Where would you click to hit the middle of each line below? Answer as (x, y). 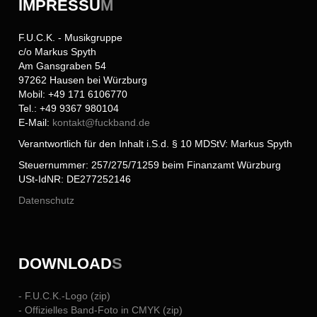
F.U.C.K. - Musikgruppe (71, 38)
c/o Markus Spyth (58, 52)
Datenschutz (47, 201)
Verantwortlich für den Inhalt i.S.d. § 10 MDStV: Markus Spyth (156, 144)
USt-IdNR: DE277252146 (75, 179)
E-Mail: (36, 123)
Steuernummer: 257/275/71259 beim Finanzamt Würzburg (150, 165)
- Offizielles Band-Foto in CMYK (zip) (101, 310)
